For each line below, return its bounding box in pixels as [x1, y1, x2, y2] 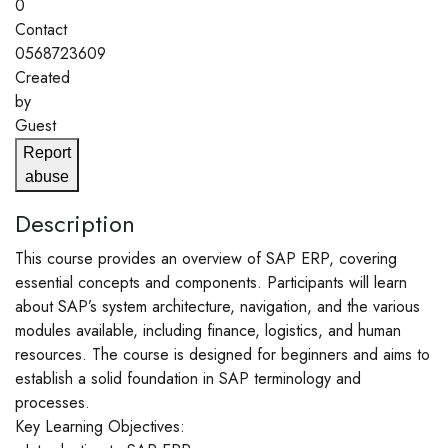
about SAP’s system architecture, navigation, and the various [15, 295, 420, 319]
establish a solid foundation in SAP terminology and [15, 367, 361, 391]
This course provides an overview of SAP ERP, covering [15, 247, 397, 271]
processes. [15, 391, 90, 415]
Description [15, 206, 135, 242]
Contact [15, 18, 67, 42]
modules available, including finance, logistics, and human [15, 319, 401, 343]
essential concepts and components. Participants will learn [15, 271, 407, 295]
